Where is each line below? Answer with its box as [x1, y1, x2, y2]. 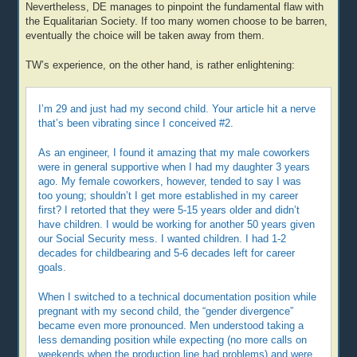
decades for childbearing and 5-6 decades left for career [38, 247, 296, 259]
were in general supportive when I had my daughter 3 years [38, 161, 311, 173]
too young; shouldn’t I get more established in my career [38, 190, 299, 202]
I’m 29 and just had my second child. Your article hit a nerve [38, 104, 316, 116]
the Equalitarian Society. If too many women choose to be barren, [25, 15, 328, 27]
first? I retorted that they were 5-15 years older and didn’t [38, 204, 300, 216]
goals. [38, 261, 67, 273]
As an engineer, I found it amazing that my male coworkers [38, 147, 311, 159]
